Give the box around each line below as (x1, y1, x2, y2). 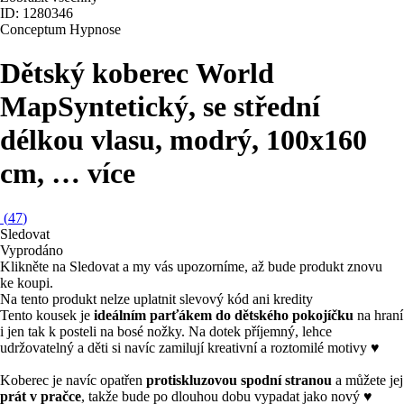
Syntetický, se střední (58, 90, 320, 124)
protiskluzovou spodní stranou (146, 372, 332, 388)
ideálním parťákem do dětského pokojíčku (94, 307, 353, 323)
